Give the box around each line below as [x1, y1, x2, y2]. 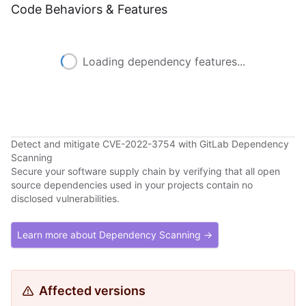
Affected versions [39, 283, 145, 298]
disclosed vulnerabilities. [11, 193, 120, 204]
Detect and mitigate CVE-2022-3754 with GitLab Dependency [11, 138, 289, 150]
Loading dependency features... [83, 55, 245, 68]
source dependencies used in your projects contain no [11, 179, 253, 191]
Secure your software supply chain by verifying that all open [11, 165, 280, 177]
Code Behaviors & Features [11, 2, 167, 16]
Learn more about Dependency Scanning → [17, 229, 212, 240]
